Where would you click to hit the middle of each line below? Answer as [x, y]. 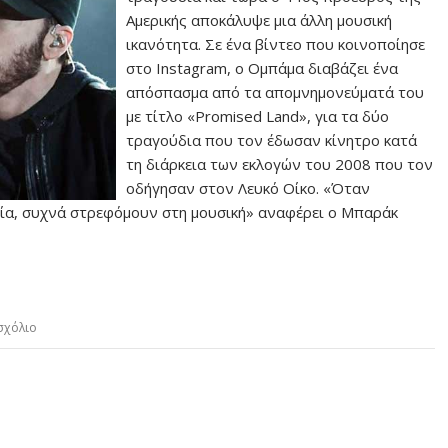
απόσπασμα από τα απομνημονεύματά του [275, 92]
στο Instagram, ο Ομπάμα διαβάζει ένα [262, 68]
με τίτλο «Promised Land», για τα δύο [258, 116]
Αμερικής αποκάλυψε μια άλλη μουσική [259, 20]
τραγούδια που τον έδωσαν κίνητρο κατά [272, 140]
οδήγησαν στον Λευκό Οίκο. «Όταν [248, 188]
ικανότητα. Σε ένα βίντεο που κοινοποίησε [276, 44]
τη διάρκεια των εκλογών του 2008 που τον [280, 164]
